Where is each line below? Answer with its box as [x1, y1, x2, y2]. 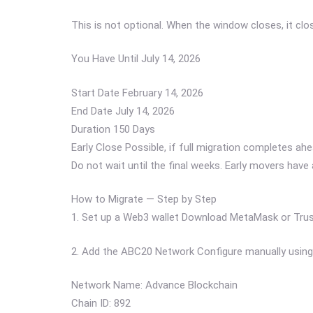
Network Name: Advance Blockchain [71, 279, 238, 292]
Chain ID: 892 [71, 297, 131, 310]
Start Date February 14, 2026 [71, 86, 203, 99]
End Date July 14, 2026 [71, 104, 175, 117]
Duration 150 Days [71, 122, 155, 136]
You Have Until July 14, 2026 [71, 52, 201, 66]
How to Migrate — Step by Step [71, 193, 217, 206]
